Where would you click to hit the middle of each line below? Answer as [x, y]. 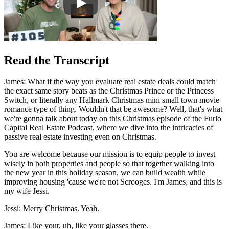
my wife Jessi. [27, 191]
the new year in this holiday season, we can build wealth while [105, 173]
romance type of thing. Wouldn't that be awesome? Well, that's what [113, 109]
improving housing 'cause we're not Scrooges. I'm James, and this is [113, 182]
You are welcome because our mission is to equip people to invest [110, 154]
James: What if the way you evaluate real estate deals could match [110, 82]
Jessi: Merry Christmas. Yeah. [52, 209]
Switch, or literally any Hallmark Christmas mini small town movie [112, 100]
